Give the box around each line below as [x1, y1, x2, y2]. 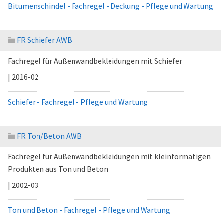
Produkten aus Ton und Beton [8, 164, 108, 174]
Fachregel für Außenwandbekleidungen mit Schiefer [8, 56, 182, 66]
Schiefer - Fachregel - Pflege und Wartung [8, 97, 148, 107]
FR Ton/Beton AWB [17, 131, 82, 141]
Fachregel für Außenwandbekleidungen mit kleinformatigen [8, 151, 211, 161]
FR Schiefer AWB [17, 35, 72, 45]
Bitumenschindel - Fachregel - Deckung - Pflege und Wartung [8, 1, 213, 11]
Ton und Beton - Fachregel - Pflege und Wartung [8, 205, 170, 215]
